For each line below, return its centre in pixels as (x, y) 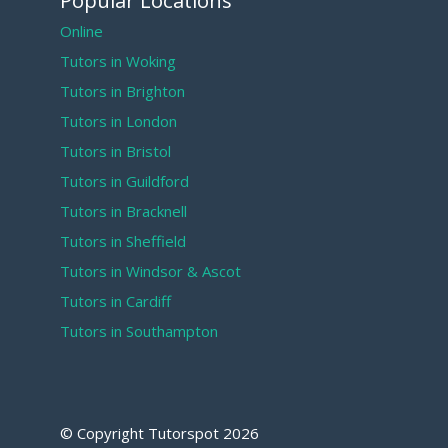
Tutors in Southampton (139, 331)
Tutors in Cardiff (115, 301)
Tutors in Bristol (115, 151)
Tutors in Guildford (124, 181)
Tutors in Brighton (122, 91)
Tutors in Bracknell (123, 211)
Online (81, 31)
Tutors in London (118, 121)
